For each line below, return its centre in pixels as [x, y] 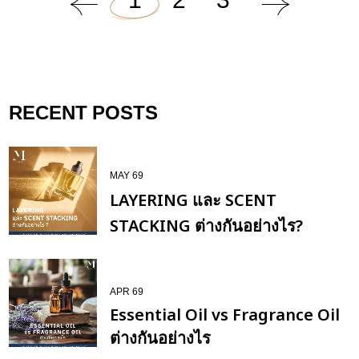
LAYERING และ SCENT [194, 200]
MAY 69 [127, 176]
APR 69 [127, 292]
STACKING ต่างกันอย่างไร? [207, 226]
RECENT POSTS [84, 113]
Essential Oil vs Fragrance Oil [225, 315]
